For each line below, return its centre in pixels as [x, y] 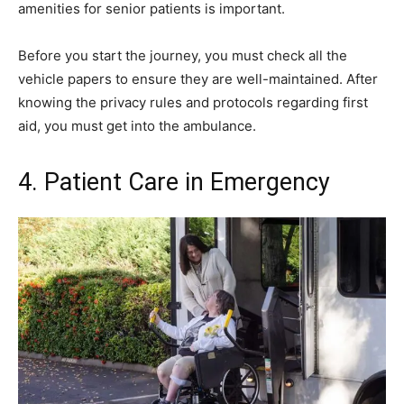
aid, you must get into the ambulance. [137, 125]
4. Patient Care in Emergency [174, 182]
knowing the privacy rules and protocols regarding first [193, 102]
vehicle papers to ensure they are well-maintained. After [198, 78]
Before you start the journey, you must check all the [183, 55]
